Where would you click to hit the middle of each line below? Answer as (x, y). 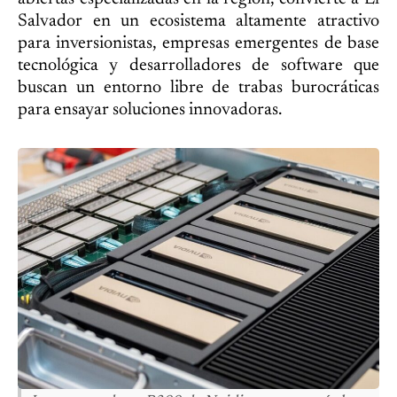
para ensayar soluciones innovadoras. (150, 109)
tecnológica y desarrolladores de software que (198, 65)
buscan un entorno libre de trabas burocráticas (198, 87)
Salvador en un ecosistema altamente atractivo (198, 21)
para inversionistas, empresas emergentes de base (198, 43)
